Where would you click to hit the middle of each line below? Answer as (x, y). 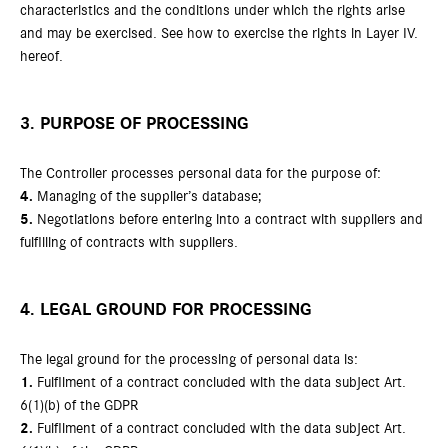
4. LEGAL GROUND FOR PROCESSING (166, 310)
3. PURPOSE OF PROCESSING (134, 124)
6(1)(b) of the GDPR (79, 405)
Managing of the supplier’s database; (147, 196)
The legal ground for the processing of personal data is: (189, 359)
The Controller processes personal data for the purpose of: (200, 173)
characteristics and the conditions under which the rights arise (212, 10)
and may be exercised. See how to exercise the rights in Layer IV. (219, 33)
